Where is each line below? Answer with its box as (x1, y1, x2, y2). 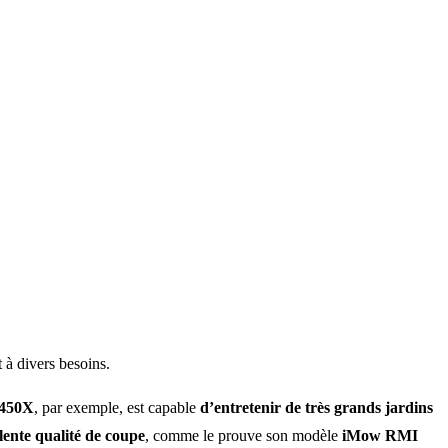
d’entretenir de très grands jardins (200, 398, 433, 416)
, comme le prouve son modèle (145, 426, 342, 444)
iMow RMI (342, 426, 418, 444)
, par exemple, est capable (34, 398, 200, 416)
